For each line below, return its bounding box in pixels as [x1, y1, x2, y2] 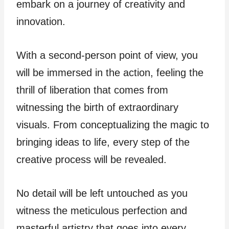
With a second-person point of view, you [16, 49, 198, 61]
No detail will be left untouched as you [16, 187, 188, 199]
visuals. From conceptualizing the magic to [16, 119, 209, 130]
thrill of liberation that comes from [16, 84, 168, 96]
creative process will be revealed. [16, 153, 167, 165]
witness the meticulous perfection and [16, 204, 187, 216]
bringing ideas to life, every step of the [16, 136, 190, 148]
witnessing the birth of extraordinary [16, 101, 178, 113]
